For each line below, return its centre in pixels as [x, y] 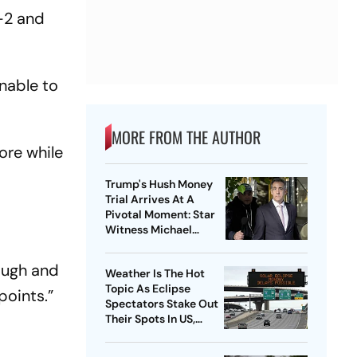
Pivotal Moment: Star [160, 215]
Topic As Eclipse [147, 289]
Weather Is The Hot [155, 274]
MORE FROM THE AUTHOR [186, 137]
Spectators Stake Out [161, 304]
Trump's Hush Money [159, 184]
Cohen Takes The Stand [165, 245]
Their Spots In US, [150, 319]
